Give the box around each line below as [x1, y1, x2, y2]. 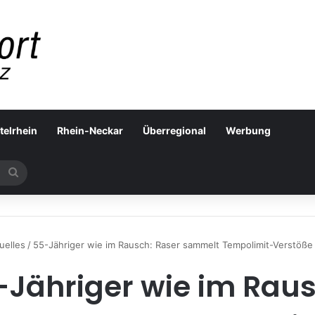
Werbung [226, 124, 271, 136]
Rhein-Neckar [57, 124, 123, 136]
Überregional [143, 124, 206, 136]
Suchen [18, 165, 56, 179]
